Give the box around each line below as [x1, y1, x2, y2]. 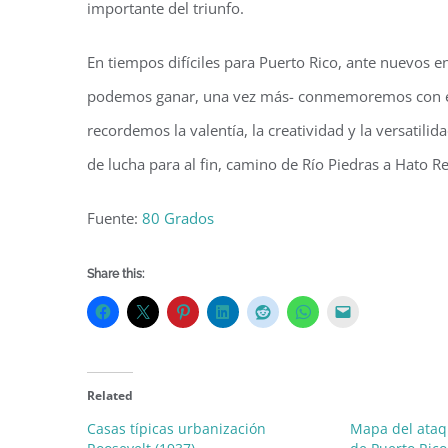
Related [87, 387, 133, 405]
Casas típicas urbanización [87, 419, 266, 439]
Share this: [87, 267, 144, 282]
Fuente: [87, 208, 142, 229]
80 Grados [142, 208, 214, 229]
